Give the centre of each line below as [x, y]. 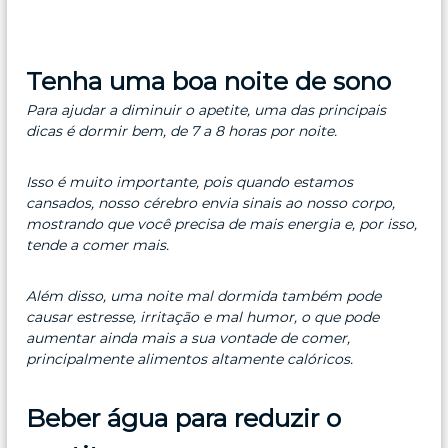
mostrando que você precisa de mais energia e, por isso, [222, 223]
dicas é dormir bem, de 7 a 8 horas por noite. [182, 130]
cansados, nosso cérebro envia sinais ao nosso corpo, [211, 202]
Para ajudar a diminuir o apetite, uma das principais [206, 109]
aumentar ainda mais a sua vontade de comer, [188, 337]
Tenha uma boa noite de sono [209, 80]
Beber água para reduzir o [184, 417]
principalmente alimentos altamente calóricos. [190, 358]
